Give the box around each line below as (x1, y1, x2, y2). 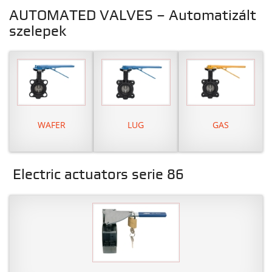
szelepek (9, 24, 66, 39)
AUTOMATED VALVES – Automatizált (9, 8, 256, 23)
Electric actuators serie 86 (9, 168, 184, 183)
